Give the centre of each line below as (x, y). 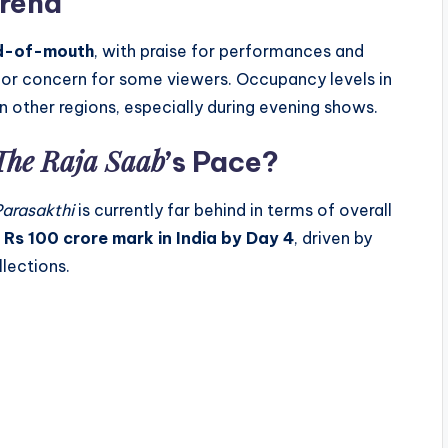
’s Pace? (221, 162)
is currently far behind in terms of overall (233, 210)
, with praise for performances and (229, 51)
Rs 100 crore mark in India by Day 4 (149, 238)
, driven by (333, 238)
